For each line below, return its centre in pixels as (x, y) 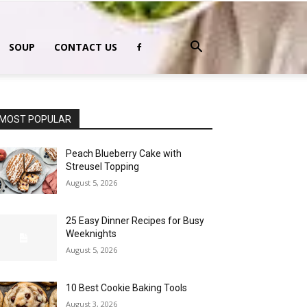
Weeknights (91, 234)
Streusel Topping (103, 167)
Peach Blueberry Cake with (124, 153)
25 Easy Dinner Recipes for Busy (135, 221)
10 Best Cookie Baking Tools (127, 288)
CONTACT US (86, 47)
